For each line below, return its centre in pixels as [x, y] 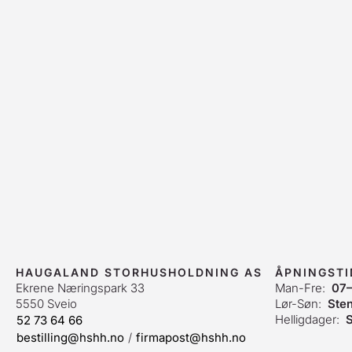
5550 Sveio [46, 304]
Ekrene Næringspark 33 [80, 288]
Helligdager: [310, 319]
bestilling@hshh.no [70, 337]
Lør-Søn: [301, 304]
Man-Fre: [303, 288]
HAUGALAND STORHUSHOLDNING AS [139, 272]
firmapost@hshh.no [191, 337]
